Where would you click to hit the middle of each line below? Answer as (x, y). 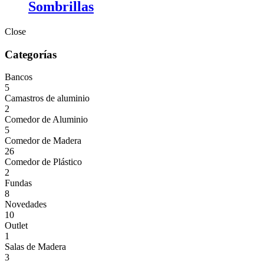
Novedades (26, 204)
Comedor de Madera (43, 141)
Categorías (31, 54)
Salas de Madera (35, 247)
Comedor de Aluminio (46, 120)
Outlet (16, 226)
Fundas (18, 183)
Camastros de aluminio (47, 98)
